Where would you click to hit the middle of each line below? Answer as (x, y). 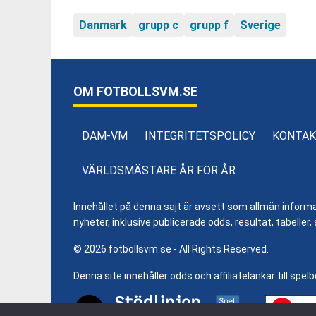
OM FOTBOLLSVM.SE (135, 91)
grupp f (209, 25)
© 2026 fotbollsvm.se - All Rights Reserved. (171, 249)
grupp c (158, 25)
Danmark (103, 25)
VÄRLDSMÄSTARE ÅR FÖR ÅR (159, 170)
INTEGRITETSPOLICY (200, 136)
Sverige (260, 25)
